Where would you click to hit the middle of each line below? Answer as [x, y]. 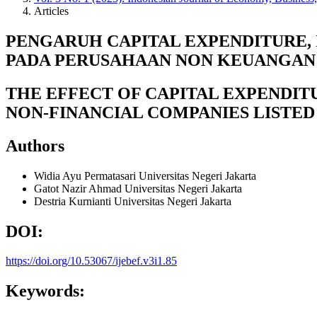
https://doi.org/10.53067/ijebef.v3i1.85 [91, 261]
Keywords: [45, 291]
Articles [51, 11]
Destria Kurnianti [74, 201]
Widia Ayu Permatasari [86, 175]
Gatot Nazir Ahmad [79, 188]
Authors [35, 145]
